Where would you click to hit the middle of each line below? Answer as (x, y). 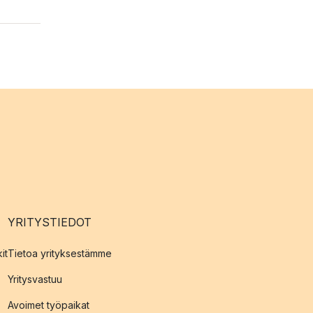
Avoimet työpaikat (49, 305)
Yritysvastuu (35, 279)
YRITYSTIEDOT (50, 222)
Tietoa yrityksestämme (60, 253)
